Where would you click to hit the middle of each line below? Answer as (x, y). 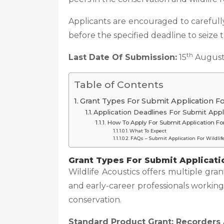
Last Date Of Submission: (123, 57)
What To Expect (148, 131)
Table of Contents (119, 84)
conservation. (95, 200)
